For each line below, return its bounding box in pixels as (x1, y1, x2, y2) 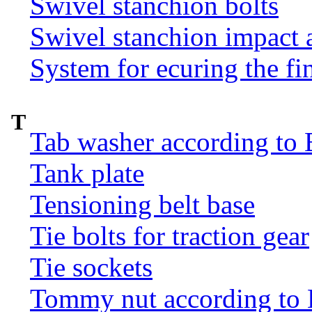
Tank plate (30, 157, 144, 188)
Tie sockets (30, 251, 153, 282)
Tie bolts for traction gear (30, 220, 309, 251)
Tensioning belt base (30, 189, 255, 219)
